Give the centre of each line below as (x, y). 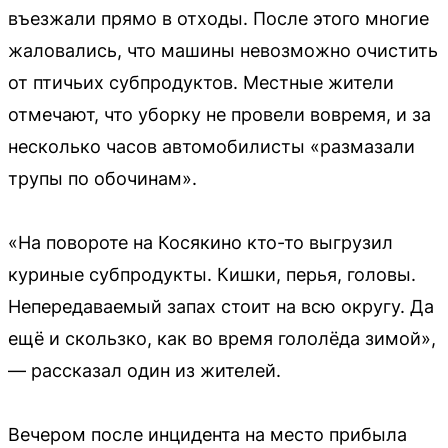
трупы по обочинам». (102, 178)
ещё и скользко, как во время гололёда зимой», (222, 338)
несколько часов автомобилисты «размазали (211, 146)
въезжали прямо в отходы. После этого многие (218, 18)
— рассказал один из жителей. (144, 370)
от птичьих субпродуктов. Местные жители (201, 82)
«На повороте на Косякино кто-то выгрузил (200, 242)
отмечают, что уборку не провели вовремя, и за (219, 114)
